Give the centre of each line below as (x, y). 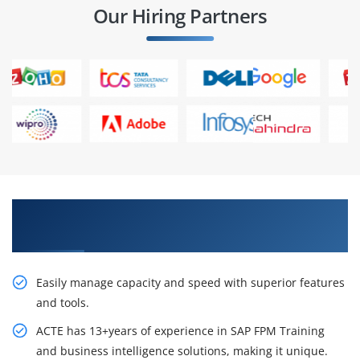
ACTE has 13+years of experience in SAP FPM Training (180, 331)
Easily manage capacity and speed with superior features (190, 283)
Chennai (41, 233)
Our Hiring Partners (180, 16)
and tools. (63, 303)
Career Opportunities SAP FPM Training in (157, 211)
